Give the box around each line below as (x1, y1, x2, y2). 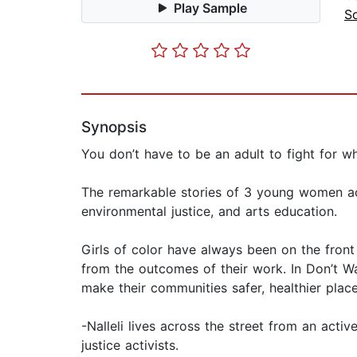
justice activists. (81, 337, 178, 354)
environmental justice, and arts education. (81, 203, 337, 220)
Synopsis (81, 118, 147, 137)
